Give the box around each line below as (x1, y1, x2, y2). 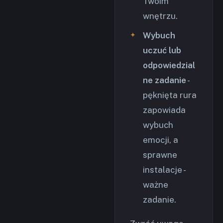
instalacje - (143, 165, 185, 175)
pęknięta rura (143, 90, 197, 100)
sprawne (143, 150, 177, 160)
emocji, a (143, 135, 178, 145)
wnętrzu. (143, 11, 178, 21)
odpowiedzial (143, 60, 195, 70)
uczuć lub (143, 45, 181, 55)
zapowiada (143, 105, 186, 115)
